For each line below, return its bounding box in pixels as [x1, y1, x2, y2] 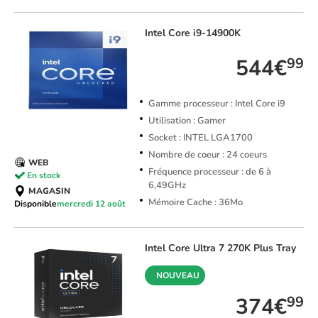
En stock [27, 169, 60, 181]
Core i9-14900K [168, 26, 241, 40]
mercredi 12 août [57, 198, 126, 210]
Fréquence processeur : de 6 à [148, 165, 271, 179]
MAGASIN [28, 185, 70, 197]
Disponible [14, 198, 57, 210]
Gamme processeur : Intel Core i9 [148, 97, 285, 111]
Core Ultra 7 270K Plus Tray [168, 241, 296, 256]
